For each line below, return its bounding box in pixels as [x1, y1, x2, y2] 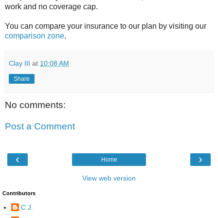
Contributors [2, 190, 36, 197]
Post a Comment [5, 121, 75, 131]
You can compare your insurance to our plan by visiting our [5, 22, 206, 31]
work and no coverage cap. [5, 2, 98, 11]
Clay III [9, 59, 30, 68]
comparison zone [5, 32, 64, 40]
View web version [82, 174, 136, 182]
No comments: [5, 100, 66, 110]
